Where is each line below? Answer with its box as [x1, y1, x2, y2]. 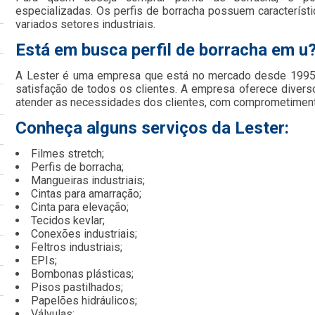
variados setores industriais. [15, 17, 156, 31]
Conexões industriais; [31, 226, 138, 240]
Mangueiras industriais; [31, 173, 146, 187]
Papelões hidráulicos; [31, 293, 138, 307]
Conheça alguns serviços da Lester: [15, 117, 290, 138]
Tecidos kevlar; [31, 213, 105, 227]
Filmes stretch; [31, 146, 105, 160]
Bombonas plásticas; [31, 266, 134, 281]
